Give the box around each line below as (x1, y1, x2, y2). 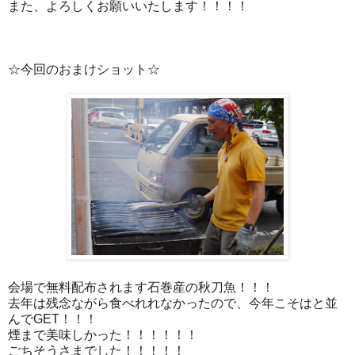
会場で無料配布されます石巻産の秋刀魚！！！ (8, 280, 274, 294)
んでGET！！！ (8, 311, 97, 326)
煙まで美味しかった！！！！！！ (8, 327, 198, 342)
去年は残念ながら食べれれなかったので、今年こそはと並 (8, 296, 338, 310)
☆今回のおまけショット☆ (8, 62, 160, 76)
